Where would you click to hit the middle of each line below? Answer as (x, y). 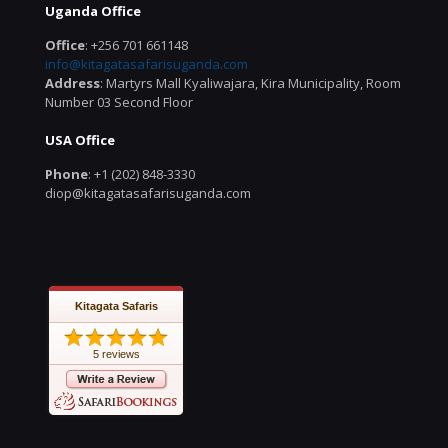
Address (72, 83)
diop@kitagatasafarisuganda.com (148, 193)
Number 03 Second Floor (119, 102)
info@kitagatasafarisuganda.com (146, 64)
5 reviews (116, 354)
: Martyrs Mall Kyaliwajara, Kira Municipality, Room (250, 83)
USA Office (80, 140)
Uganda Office (93, 11)
